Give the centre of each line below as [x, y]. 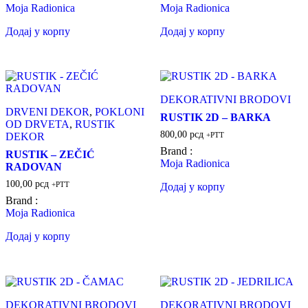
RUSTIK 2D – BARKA [215, 118]
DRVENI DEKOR [47, 112]
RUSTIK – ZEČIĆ [50, 155]
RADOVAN [34, 167]
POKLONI [120, 112]
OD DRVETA [37, 124]
